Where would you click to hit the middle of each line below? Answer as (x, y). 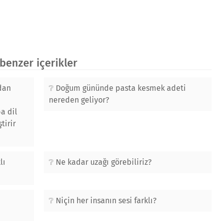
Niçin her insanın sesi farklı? (106, 201)
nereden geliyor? (79, 100)
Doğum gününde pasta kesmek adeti (121, 88)
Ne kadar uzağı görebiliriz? (104, 162)
